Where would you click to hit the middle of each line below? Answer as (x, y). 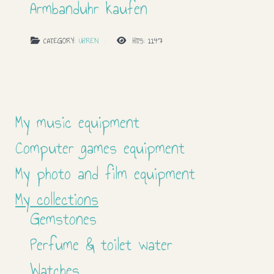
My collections (57, 200)
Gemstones (63, 219)
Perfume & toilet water (101, 245)
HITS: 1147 (146, 41)
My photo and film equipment (105, 174)
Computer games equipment (100, 148)
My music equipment (77, 123)
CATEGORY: (59, 41)
